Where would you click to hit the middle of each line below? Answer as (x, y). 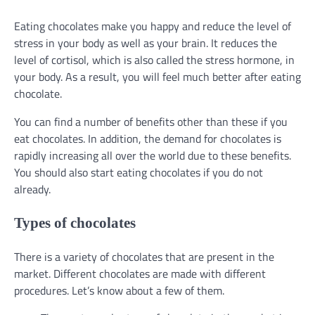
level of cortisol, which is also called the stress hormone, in (154, 59)
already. (32, 189)
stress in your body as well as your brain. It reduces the (146, 43)
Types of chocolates (75, 223)
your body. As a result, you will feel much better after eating (157, 76)
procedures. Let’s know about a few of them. (119, 291)
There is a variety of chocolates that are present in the (144, 257)
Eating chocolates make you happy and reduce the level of (153, 26)
